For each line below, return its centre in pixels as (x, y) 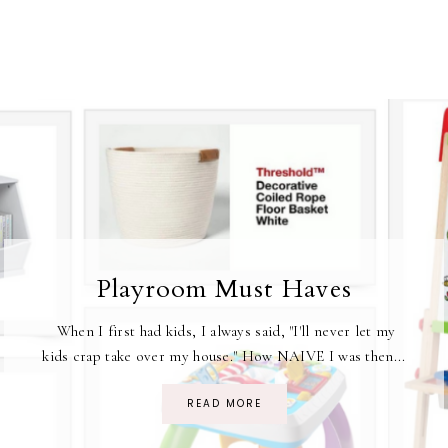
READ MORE (224, 403)
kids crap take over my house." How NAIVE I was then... (224, 356)
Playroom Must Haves (224, 289)
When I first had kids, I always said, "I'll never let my (224, 331)
